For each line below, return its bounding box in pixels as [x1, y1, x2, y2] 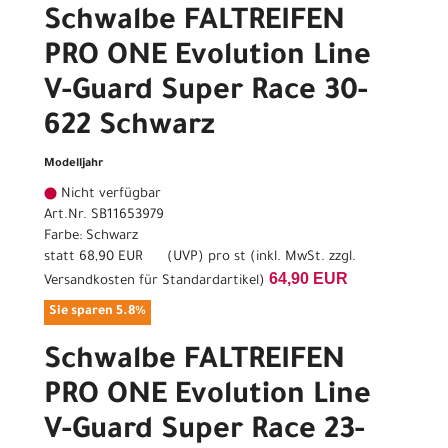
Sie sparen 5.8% [49, 305, 146, 320]
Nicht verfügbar [57, 187, 161, 203]
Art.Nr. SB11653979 [44, 208, 164, 224]
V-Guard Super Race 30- [44, 77, 368, 110]
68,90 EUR [79, 250, 143, 266]
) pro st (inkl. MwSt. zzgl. [198, 250, 356, 266]
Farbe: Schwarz [44, 229, 138, 245]
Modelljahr [44, 158, 103, 172]
